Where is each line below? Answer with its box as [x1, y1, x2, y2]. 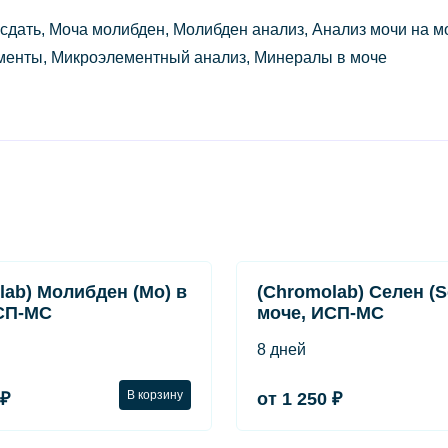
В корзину [127, 387, 183, 402]
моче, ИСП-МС [257, 303, 384, 323]
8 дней [257, 341, 306, 358]
